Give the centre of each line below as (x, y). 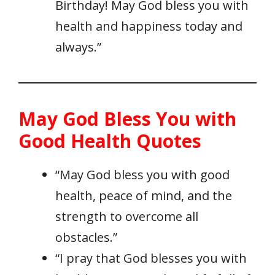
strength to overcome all (127, 217)
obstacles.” (86, 238)
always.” (78, 47)
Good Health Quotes (110, 141)
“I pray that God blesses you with (151, 258)
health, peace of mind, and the (144, 196)
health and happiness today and (149, 26)
